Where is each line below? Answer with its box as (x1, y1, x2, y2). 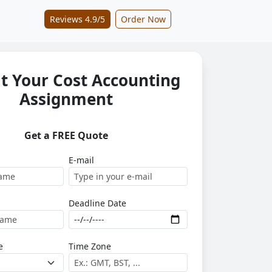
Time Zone (68, 240, 111, 252)
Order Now (121, 13, 166, 25)
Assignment (19, 88, 113, 110)
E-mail (68, 154, 94, 166)
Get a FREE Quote (24, 129, 108, 142)
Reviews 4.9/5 (50, 13, 105, 25)
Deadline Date (68, 197, 126, 209)
